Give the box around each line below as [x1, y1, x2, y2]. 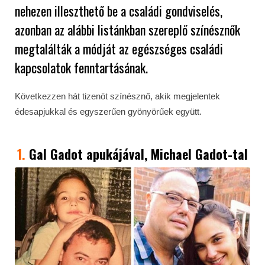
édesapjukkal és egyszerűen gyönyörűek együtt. [15, 106, 202, 117]
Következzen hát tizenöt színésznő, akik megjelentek [15, 91, 220, 101]
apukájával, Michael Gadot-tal [83, 144, 248, 163]
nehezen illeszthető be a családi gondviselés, [15, 1, 222, 20]
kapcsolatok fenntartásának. [15, 58, 148, 77]
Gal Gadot [29, 144, 83, 163]
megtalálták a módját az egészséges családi [15, 39, 223, 58]
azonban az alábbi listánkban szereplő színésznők [15, 20, 240, 39]
